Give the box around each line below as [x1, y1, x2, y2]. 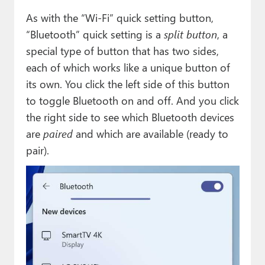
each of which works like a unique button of [25, 59, 230, 75]
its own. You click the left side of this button [25, 76, 230, 91]
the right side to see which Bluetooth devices [25, 109, 234, 124]
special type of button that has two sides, [25, 43, 219, 58]
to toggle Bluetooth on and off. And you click [25, 92, 239, 108]
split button [163, 26, 217, 41]
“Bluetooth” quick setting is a [25, 26, 164, 41]
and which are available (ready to [72, 125, 228, 141]
